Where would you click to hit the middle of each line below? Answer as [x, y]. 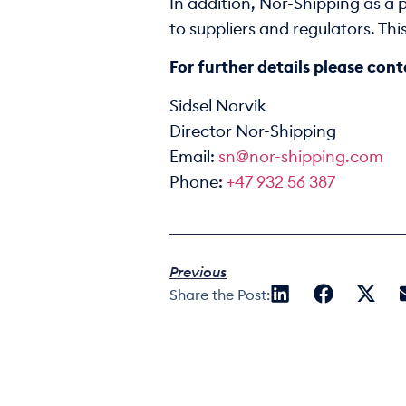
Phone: [198, 182]
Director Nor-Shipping [253, 131]
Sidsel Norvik [218, 106]
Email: [194, 156]
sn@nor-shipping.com [301, 156]
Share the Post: [220, 296]
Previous [198, 273]
